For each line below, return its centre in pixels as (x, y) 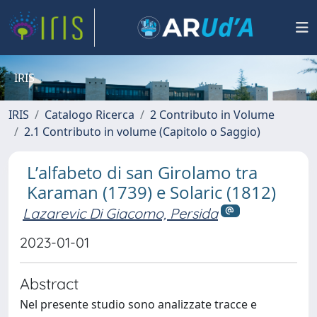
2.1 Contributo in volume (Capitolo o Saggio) (142, 132)
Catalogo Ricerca (90, 115)
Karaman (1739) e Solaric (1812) (151, 192)
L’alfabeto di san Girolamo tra (142, 172)
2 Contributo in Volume (212, 115)
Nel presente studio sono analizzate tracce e (138, 304)
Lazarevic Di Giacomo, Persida (120, 213)
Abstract (49, 283)
